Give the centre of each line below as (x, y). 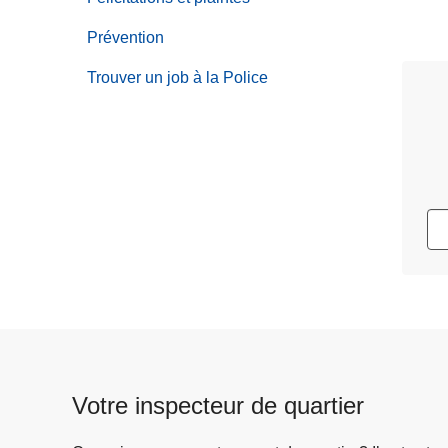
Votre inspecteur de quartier (218, 405)
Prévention (125, 37)
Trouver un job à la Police (177, 77)
